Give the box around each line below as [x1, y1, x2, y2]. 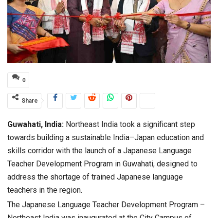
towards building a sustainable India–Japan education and [7, 133, 204, 143]
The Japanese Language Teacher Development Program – [7, 200, 205, 210]
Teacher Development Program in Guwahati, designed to [7, 159, 198, 169]
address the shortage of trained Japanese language [7, 172, 183, 182]
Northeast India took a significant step [64, 120, 195, 129]
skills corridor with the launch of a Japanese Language [7, 146, 192, 156]
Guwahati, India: [7, 120, 64, 129]
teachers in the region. [7, 185, 82, 195]
